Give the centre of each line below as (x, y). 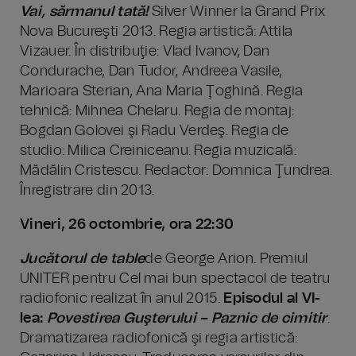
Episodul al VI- (272, 299)
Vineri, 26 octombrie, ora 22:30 (127, 225)
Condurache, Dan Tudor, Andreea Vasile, (151, 72)
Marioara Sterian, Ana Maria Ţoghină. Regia (162, 91)
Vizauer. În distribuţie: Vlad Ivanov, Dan (145, 52)
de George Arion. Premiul (226, 259)
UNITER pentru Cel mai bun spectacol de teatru (175, 279)
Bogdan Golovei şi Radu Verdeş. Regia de (155, 131)
